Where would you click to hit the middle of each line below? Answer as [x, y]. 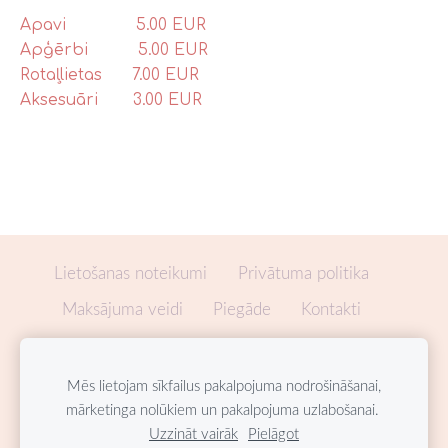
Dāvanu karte [227, 344]
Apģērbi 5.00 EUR [114, 50]
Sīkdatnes [336, 344]
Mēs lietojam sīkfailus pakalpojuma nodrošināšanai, [224, 385]
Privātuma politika [303, 272]
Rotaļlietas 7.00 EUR [109, 75]
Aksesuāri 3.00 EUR [111, 100]
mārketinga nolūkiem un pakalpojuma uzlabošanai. [224, 409]
